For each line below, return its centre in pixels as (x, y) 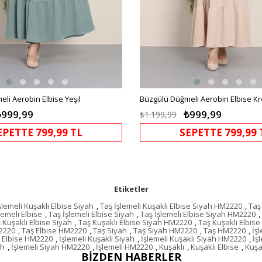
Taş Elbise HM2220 (54, 230)
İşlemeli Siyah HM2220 (50, 247)
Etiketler (131, 189)
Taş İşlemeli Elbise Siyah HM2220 (198, 214)
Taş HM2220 (225, 230)
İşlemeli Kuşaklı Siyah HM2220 (194, 238)
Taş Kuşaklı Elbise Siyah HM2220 (135, 222)
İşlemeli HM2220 (124, 247)
